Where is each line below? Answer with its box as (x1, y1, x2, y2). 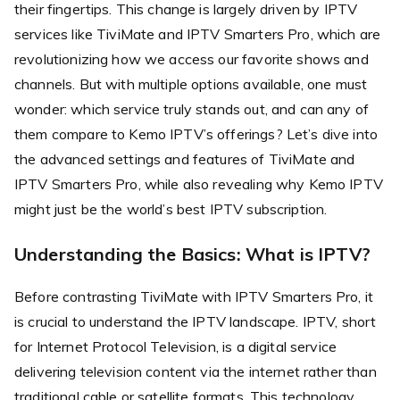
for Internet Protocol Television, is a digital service (14, 337, 337, 355)
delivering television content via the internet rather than (14, 362, 377, 380)
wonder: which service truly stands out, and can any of (14, 99, 370, 118)
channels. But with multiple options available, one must (14, 74, 368, 93)
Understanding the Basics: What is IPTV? (14, 242, 371, 265)
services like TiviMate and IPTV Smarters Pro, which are (14, 24, 381, 43)
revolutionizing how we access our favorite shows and (14, 49, 369, 68)
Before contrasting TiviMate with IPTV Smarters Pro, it (14, 287, 374, 305)
